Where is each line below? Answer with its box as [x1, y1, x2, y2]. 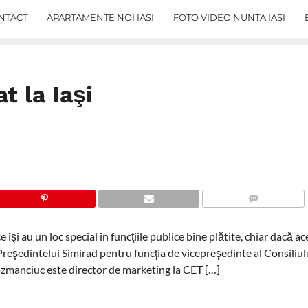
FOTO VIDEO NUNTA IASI [173, 11, 285, 23]
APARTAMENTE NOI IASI [47, 11, 154, 23]
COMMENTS [235, 210, 278, 219]
